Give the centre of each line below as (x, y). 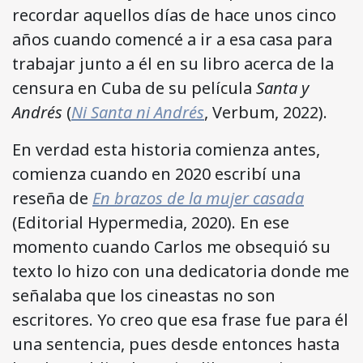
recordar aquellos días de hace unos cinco (174, 15)
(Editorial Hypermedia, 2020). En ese (151, 223)
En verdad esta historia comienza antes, (166, 150)
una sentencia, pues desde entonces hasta (176, 344)
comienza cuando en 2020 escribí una (156, 174)
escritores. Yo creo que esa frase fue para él (180, 320)
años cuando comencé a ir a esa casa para (172, 40)
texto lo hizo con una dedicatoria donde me (181, 271)
